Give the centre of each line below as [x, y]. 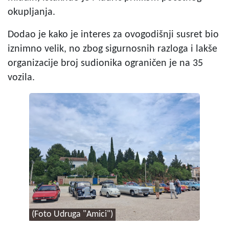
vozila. [21, 77]
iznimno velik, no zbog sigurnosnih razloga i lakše [112, 49]
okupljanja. [31, 12]
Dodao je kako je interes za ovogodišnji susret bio [113, 35]
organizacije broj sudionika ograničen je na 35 [105, 63]
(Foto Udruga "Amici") [72, 215]
